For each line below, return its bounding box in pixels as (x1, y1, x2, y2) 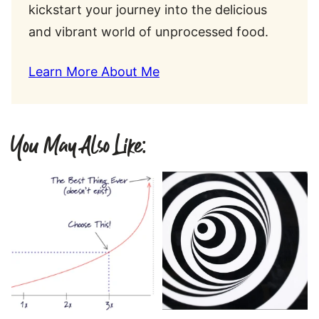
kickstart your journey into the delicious (28, 2, 267, 18)
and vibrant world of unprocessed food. (28, 24, 268, 40)
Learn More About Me (28, 63, 159, 79)
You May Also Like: (11, 130, 146, 164)
